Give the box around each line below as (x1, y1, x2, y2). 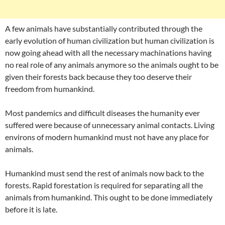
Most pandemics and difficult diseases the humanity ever (5, 108, 200, 118)
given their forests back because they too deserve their (5, 72, 192, 82)
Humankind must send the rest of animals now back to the (5, 168, 204, 178)
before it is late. (5, 204, 57, 214)
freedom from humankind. (5, 84, 94, 94)
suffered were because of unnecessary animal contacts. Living (5, 120, 214, 130)
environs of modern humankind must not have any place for (5, 132, 209, 142)
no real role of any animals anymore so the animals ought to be (5, 60, 218, 70)
